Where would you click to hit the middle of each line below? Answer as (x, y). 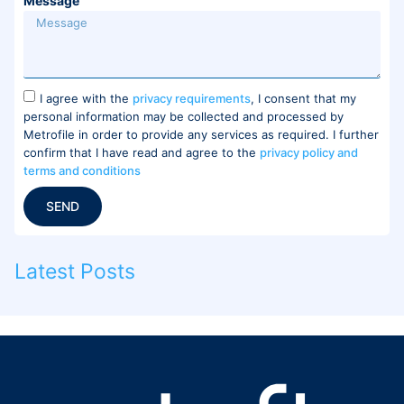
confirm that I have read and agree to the (142, 152)
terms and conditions (82, 170)
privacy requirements (192, 98)
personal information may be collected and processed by (184, 116)
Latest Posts (75, 271)
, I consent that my (303, 98)
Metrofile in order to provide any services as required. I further (201, 134)
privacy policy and (309, 152)
